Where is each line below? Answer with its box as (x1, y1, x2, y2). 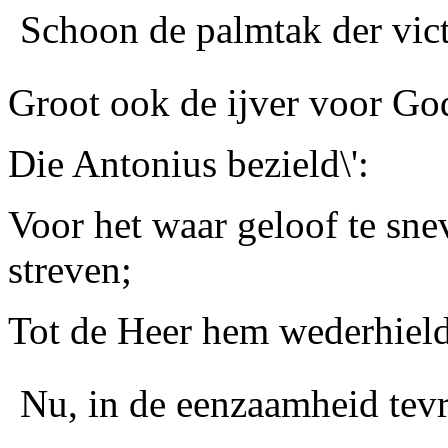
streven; (8, 248, 132, 291)
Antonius (64, 142, 217, 185)
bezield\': (217, 142, 369, 185)
